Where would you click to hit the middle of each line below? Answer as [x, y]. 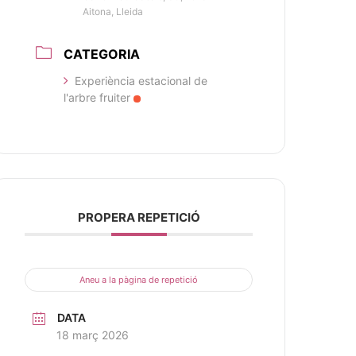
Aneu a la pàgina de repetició [139, 280]
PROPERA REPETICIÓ [139, 217]
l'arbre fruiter [97, 97]
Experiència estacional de [141, 81]
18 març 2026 [93, 335]
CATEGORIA [102, 54]
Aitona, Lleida [113, 12]
